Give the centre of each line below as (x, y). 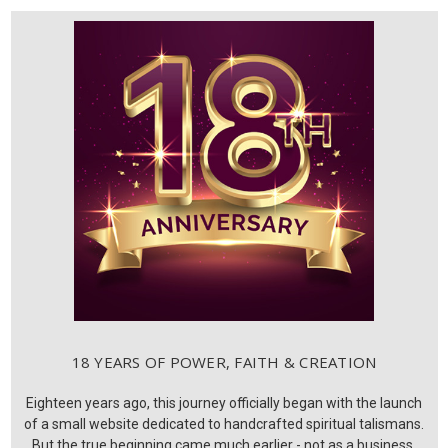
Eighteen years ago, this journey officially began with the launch (224, 403)
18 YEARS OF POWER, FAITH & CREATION (224, 362)
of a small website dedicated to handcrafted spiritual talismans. (224, 424)
